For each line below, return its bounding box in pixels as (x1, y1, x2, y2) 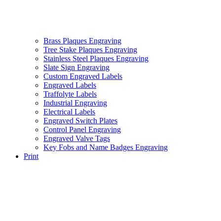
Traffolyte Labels (43, 89, 97, 98)
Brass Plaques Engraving (43, 36, 121, 45)
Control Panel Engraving (43, 125, 121, 134)
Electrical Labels (43, 107, 95, 116)
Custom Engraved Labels (43, 72, 122, 80)
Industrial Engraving (43, 98, 107, 107)
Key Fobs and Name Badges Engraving (43, 143, 168, 151)
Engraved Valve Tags (43, 134, 110, 143)
